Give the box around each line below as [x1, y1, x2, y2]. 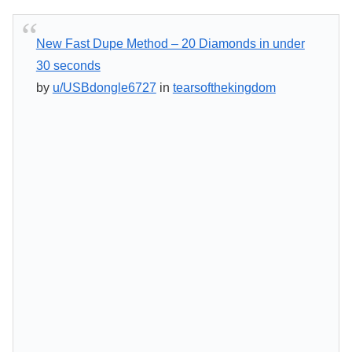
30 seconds [35, 58, 101, 72]
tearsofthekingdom [172, 80, 276, 94]
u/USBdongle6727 [52, 80, 156, 94]
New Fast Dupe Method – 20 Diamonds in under [35, 36, 305, 50]
